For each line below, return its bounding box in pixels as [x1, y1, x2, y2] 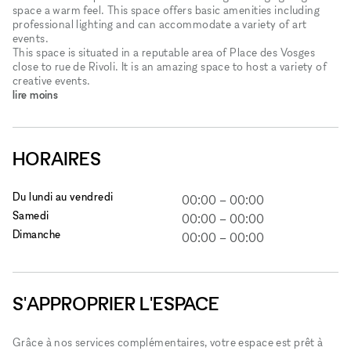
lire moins [13, 87, 59, 101]
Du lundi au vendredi [13, 189, 114, 203]
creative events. [13, 73, 91, 87]
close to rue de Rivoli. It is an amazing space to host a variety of [13, 59, 327, 73]
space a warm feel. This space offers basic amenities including [13, 2, 320, 16]
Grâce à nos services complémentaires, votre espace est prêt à [13, 335, 324, 349]
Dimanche [13, 226, 61, 241]
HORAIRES [13, 147, 101, 170]
